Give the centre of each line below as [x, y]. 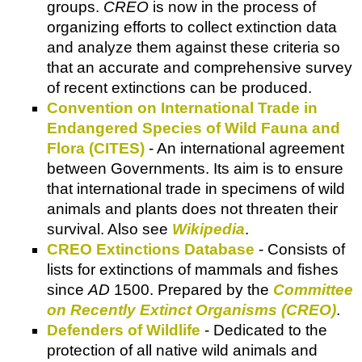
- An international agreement [244, 148]
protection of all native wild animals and [182, 350]
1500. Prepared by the [192, 289]
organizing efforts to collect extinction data [192, 27]
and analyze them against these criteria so [194, 47]
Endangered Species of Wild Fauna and [194, 128]
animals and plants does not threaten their [192, 208]
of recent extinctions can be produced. [179, 87]
